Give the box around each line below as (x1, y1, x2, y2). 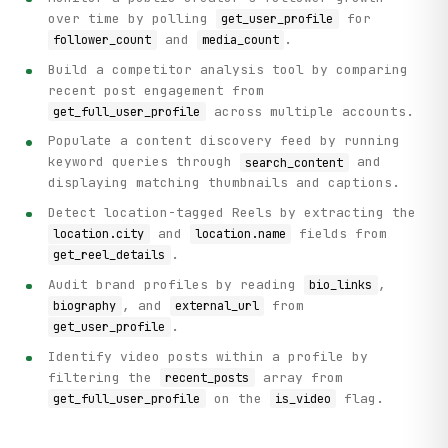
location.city (53, 226, 145, 243)
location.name (194, 226, 286, 243)
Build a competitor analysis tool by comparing (48, 60, 409, 78)
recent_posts (165, 369, 250, 386)
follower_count (53, 31, 152, 48)
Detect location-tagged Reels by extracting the (48, 204, 417, 222)
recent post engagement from (48, 81, 265, 99)
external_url (174, 297, 259, 314)
